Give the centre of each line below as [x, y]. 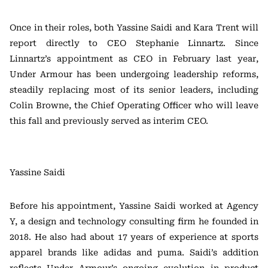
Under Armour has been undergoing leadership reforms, [134, 74]
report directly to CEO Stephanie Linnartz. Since [134, 43]
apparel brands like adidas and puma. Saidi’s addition [134, 252]
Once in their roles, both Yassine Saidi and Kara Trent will [134, 28]
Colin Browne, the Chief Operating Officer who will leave [134, 105]
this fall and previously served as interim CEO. [109, 121]
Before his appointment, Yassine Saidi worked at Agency [134, 206]
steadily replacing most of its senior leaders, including [134, 90]
